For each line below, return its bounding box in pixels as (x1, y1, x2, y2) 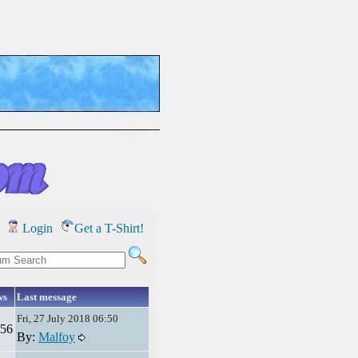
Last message (17, 291, 77, 303)
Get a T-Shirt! (74, 221, 144, 235)
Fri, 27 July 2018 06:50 (17, 312, 118, 324)
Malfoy (38, 330, 75, 344)
